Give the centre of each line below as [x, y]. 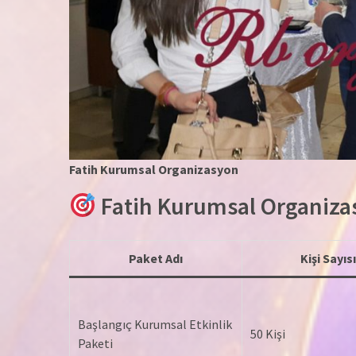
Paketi [95, 344]
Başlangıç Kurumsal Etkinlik [155, 325]
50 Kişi [268, 334]
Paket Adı [156, 259]
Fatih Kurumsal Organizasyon [154, 170]
